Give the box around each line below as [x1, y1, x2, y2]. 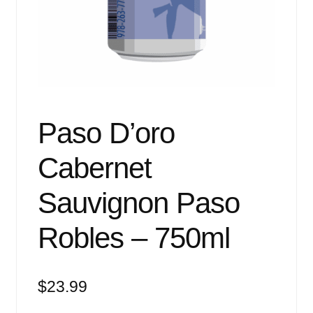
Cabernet [37, 152, 152, 185]
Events [15, 2, 50, 15]
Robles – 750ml [37, 221, 230, 255]
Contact [15, 113, 54, 126]
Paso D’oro [37, 117, 175, 150]
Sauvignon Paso [37, 187, 240, 220]
